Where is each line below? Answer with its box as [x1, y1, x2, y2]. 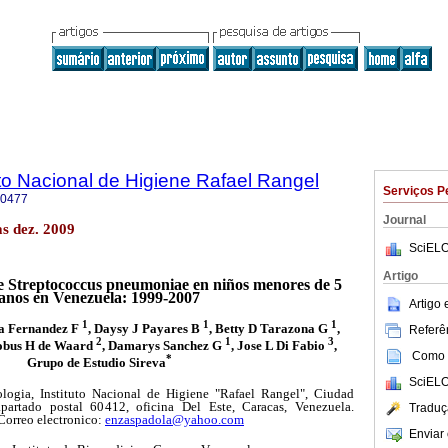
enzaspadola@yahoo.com [105, 411, 244, 427]
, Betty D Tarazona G [208, 320, 331, 336]
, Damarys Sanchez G [101, 337, 225, 353]
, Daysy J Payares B [87, 320, 203, 336]
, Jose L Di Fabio [230, 337, 328, 353]
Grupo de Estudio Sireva [26, 355, 166, 371]
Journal [383, 213, 426, 227]
